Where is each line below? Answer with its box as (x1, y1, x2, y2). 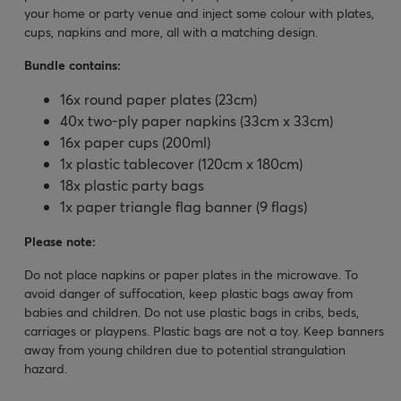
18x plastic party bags (60, 175, 204, 194)
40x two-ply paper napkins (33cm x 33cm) (60, 110, 333, 130)
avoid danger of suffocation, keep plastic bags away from (24, 284, 353, 302)
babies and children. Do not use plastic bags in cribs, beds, (24, 303, 359, 320)
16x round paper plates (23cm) (60, 89, 257, 108)
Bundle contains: (24, 55, 121, 73)
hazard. (24, 359, 67, 377)
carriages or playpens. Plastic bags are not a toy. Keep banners (24, 321, 384, 339)
